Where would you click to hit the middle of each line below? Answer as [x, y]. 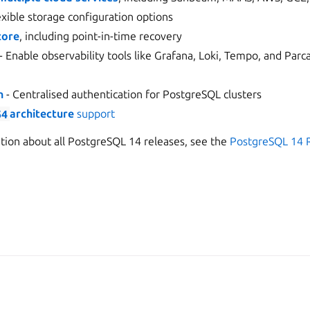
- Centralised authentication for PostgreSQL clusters [133, 94]
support [94, 114]
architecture [42, 114]
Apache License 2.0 [40, 285]
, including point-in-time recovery [101, 36]
